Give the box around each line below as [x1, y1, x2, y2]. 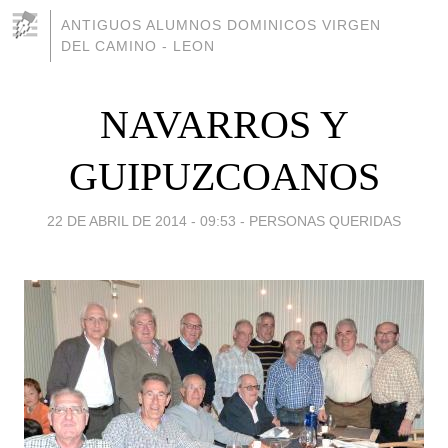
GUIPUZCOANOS [68, 153, 380, 199]
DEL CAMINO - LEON [61, 38, 215, 54]
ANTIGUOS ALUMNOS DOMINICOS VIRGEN [61, 17, 381, 33]
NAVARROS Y [99, 101, 349, 147]
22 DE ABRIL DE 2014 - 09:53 [47, 212, 236, 229]
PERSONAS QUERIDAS [249, 212, 401, 229]
